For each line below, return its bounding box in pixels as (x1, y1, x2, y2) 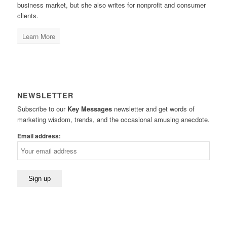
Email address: (17, 132, 61, 141)
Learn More (22, 31, 55, 42)
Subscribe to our (17, 104, 67, 114)
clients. (17, 11, 39, 21)
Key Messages (67, 104, 112, 114)
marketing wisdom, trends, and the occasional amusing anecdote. (17, 115, 210, 125)
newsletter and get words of (111, 104, 195, 114)
